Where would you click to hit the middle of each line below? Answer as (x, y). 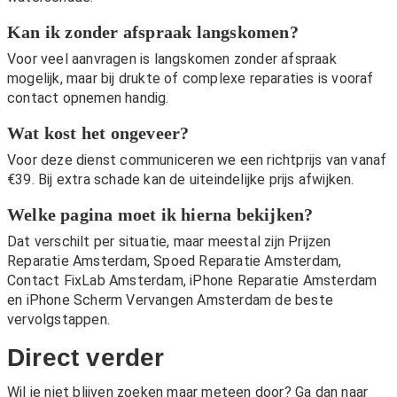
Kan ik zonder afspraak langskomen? (153, 32)
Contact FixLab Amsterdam (95, 281)
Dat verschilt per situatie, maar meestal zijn (148, 242)
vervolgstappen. (58, 320)
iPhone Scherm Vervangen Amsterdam (149, 300)
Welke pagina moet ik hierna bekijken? (160, 215)
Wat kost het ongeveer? (98, 133)
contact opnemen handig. (88, 98)
